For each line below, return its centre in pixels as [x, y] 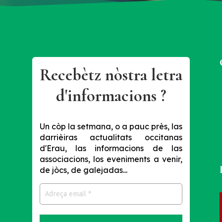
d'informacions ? [111, 96]
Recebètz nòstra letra [111, 75]
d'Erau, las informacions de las [111, 148]
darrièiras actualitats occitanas [111, 138]
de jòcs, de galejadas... [83, 170]
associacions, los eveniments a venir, [111, 159]
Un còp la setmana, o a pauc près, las [111, 127]
